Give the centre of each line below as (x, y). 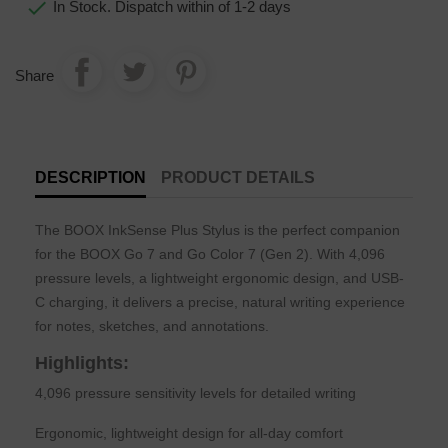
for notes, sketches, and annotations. (152, 326)
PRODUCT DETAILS (238, 178)
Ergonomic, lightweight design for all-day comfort (189, 433)
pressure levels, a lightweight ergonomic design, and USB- (219, 278)
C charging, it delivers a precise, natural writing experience (220, 302)
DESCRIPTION (90, 178)
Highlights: (82, 363)
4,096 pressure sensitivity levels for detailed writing (195, 393)
